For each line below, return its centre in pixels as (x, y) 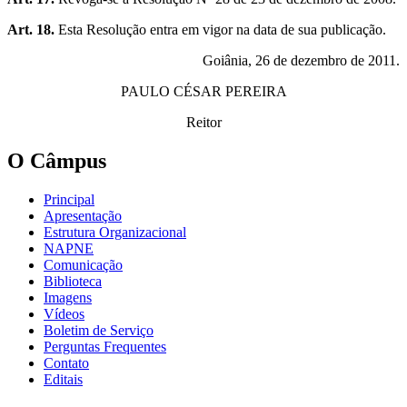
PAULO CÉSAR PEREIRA (203, 91)
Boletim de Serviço (99, 330)
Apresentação (83, 215)
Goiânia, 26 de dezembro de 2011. (301, 60)
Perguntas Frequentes (105, 346)
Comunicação (83, 264)
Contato (66, 362)
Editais (63, 379)
